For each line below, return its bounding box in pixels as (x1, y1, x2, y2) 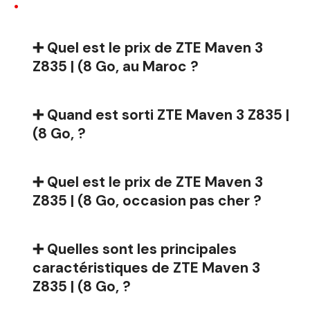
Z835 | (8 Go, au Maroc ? (33, 57, 199, 76)
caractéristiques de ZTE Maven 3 (33, 257, 260, 277)
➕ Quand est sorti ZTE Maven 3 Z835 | (33, 105, 289, 124)
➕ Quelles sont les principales (33, 239, 237, 258)
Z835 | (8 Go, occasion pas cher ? (33, 190, 262, 210)
